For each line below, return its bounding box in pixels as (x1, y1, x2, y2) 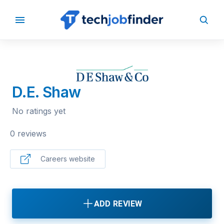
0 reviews (10, 128, 46, 139)
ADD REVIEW (93, 198, 142, 208)
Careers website (40, 154, 95, 163)
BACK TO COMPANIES (48, 8, 122, 16)
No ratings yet (12, 106, 65, 116)
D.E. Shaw (12, 83, 81, 101)
